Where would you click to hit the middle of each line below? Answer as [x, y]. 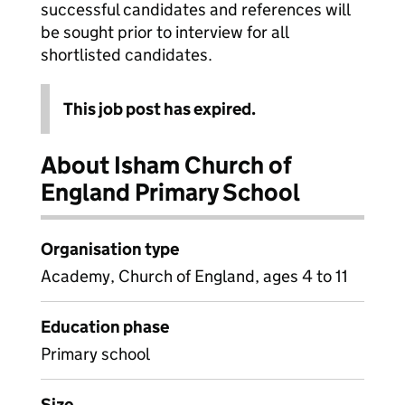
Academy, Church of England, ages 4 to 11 [194, 276]
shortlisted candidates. [127, 55]
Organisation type [110, 249]
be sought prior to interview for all [165, 32]
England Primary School [170, 192]
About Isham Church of [166, 165]
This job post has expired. [160, 109]
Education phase [105, 327]
